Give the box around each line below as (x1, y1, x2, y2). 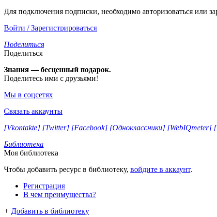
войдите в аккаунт (130, 165, 190, 173)
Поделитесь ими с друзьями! (4, 74, 98, 82)
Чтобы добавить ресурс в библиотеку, (4, 165, 130, 173)
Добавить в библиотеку (11, 207, 89, 215)
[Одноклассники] (109, 124, 165, 132)
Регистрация (23, 182, 65, 190)
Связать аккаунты (4, 107, 62, 115)
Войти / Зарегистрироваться (4, 24, 97, 32)
